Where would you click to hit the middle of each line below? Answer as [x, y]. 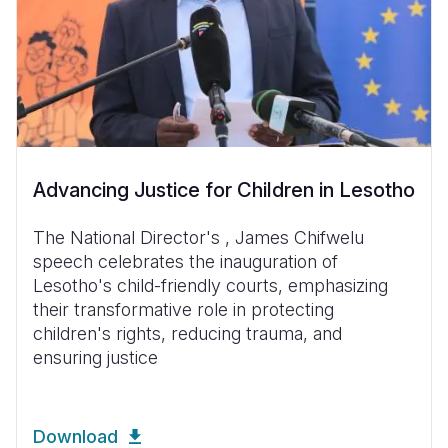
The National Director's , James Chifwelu [198, 237]
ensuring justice [95, 357]
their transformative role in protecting [183, 309]
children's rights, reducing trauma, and [187, 333]
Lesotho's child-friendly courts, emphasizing [210, 285]
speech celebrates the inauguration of [185, 261]
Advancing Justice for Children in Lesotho [224, 189]
